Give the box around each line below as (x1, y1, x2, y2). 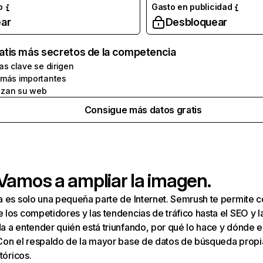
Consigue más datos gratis (84, 104, 202, 116)
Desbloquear (165, 16, 227, 28)
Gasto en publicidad (151, 2, 232, 12)
